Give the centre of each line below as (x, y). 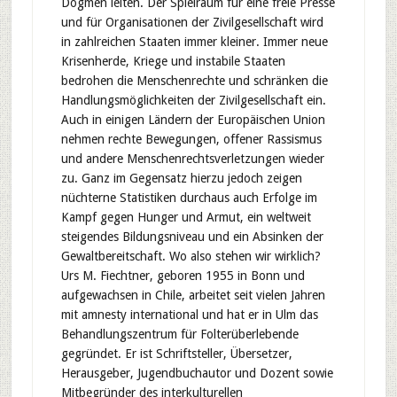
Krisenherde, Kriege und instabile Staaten (173, 61)
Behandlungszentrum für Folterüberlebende (179, 334)
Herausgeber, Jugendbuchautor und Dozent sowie (197, 373)
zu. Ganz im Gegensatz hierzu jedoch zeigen (181, 178)
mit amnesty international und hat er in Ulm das (189, 315)
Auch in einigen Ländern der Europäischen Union (193, 120)
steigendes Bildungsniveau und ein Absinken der (192, 237)
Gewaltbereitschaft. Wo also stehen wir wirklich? (191, 256)
